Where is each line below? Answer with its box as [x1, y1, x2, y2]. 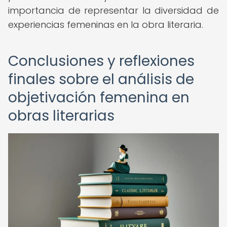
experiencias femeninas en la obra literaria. [8, 18, 203, 31]
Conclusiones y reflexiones [8, 51, 195, 71]
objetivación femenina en [8, 88, 190, 107]
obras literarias [8, 106, 115, 126]
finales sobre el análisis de [8, 69, 194, 89]
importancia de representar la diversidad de [8, 4, 219, 17]
